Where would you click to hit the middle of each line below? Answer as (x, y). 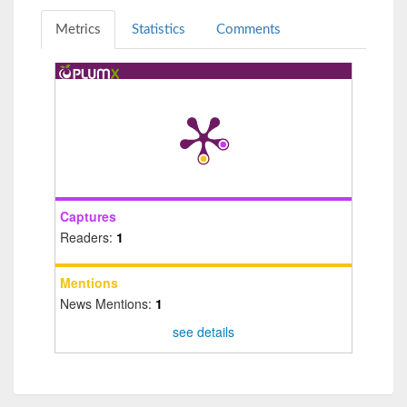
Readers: (88, 237)
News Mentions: (108, 303)
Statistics (159, 29)
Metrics (78, 29)
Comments (248, 29)
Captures (88, 216)
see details (203, 332)
